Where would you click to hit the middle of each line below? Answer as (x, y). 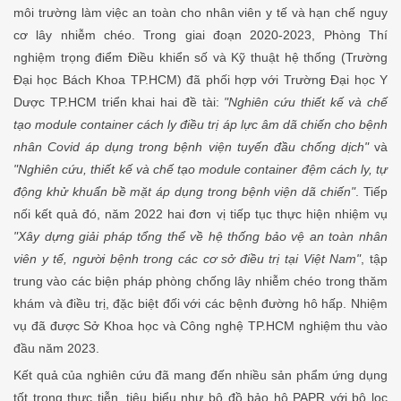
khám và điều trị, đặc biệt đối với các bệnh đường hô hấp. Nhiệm (200, 304)
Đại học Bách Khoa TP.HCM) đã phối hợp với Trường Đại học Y (200, 80)
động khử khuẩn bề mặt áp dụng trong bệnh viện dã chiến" (185, 192)
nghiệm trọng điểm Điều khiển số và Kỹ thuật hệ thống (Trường (200, 58)
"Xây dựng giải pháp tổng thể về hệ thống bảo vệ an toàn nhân (200, 237)
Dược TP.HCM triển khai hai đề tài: (119, 102)
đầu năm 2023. (56, 349)
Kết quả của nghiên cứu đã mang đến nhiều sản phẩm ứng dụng (200, 375)
